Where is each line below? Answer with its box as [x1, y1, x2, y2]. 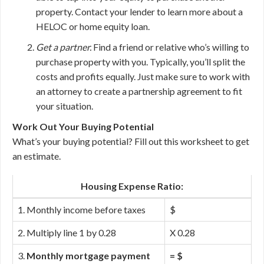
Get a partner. [36, 41, 91, 52]
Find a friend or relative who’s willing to [91, 41, 249, 52]
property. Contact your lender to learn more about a [36, 6, 243, 17]
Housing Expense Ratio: [81, 180, 183, 192]
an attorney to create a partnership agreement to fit [36, 85, 242, 97]
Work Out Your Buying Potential [12, 121, 154, 132]
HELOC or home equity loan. [36, 21, 150, 32]
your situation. [36, 100, 93, 111]
